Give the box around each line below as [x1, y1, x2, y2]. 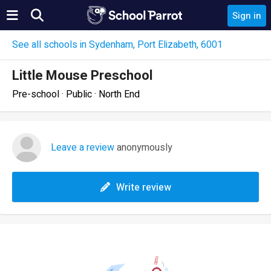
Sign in [232, 9, 261, 22]
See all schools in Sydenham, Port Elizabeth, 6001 [12, 38, 223, 52]
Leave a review [51, 140, 114, 155]
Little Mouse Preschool [12, 66, 152, 85]
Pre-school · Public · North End [12, 87, 140, 102]
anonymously [114, 140, 172, 155]
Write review [116, 180, 171, 195]
